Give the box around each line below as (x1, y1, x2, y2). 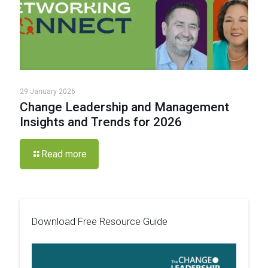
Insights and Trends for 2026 (20, 115, 182, 130)
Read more (41, 148, 87, 160)
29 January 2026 (20, 87, 75, 96)
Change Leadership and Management (20, 100, 229, 115)
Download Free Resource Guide (32, 215, 167, 228)
